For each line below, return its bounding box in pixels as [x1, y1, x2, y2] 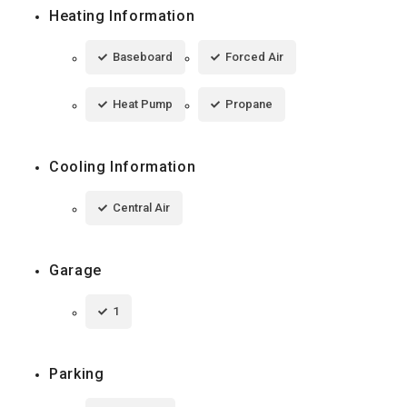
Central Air [113, 201, 170, 215]
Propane [225, 97, 273, 112]
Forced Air [225, 50, 283, 65]
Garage [49, 262, 102, 280]
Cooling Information [49, 158, 196, 176]
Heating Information [49, 7, 195, 25]
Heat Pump [113, 97, 173, 112]
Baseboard [113, 50, 173, 65]
